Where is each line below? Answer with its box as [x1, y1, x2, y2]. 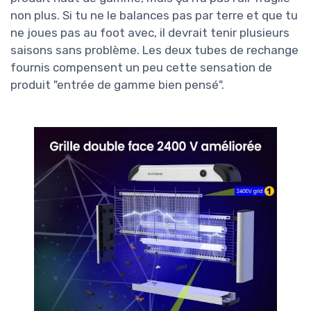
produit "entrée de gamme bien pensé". [10, 78, 224, 92]
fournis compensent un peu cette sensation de [10, 60, 272, 75]
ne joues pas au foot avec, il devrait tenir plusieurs [10, 26, 289, 40]
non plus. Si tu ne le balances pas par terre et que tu [10, 8, 298, 23]
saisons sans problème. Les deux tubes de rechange [10, 43, 299, 58]
